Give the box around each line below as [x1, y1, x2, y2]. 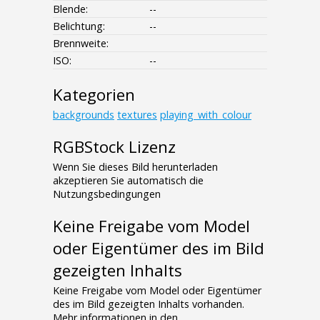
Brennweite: [53, 36, 109, 51]
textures [117, 108, 157, 122]
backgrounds [53, 108, 114, 122]
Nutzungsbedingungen [53, 187, 161, 201]
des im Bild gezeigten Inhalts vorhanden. [53, 297, 244, 311]
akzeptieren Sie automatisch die [53, 174, 204, 188]
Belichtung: [53, 19, 105, 34]
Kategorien [53, 84, 135, 106]
